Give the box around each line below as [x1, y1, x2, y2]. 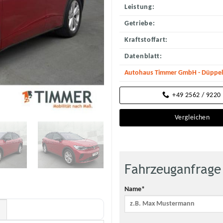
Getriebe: [124, 19, 155, 27]
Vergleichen [174, 114, 210, 121]
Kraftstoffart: [124, 36, 168, 44]
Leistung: [124, 3, 155, 11]
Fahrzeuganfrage [124, 161, 221, 177]
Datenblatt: [124, 52, 162, 60]
